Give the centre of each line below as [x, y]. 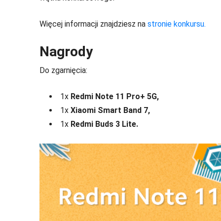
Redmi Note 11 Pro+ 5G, [115, 96]
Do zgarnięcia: [63, 70]
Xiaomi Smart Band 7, [110, 110]
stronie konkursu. [177, 24]
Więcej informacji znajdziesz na [93, 24]
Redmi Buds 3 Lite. [103, 124]
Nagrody [66, 51]
